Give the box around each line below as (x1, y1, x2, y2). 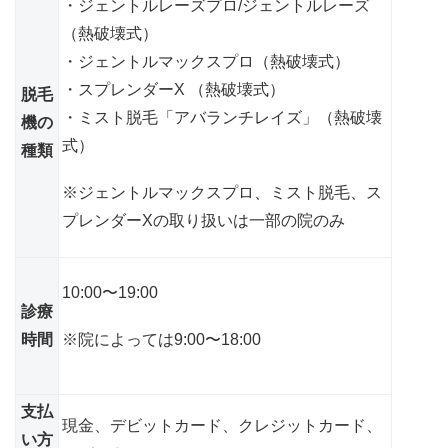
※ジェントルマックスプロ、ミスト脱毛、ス (62, 184, 382, 202)
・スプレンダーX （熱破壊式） (62, 80, 285, 98)
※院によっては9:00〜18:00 (62, 331, 261, 349)
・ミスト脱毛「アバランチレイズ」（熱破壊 (62, 108, 382, 126)
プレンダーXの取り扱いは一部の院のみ (62, 212, 345, 230)
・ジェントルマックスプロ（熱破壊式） (62, 52, 350, 70)
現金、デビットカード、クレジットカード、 (62, 416, 382, 434)
